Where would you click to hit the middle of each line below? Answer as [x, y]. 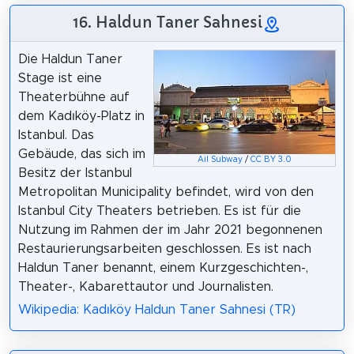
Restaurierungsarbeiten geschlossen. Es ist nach [164, 249]
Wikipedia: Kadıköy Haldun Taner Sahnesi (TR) [156, 309]
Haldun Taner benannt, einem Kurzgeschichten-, [163, 267]
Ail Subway [220, 160]
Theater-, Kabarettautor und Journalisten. [145, 286]
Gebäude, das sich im [81, 154]
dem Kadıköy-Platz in [81, 116]
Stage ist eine [60, 78]
